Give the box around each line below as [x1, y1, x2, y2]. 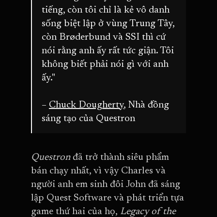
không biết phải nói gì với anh [42, 59, 169, 69]
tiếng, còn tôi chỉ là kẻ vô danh [42, 5, 170, 15]
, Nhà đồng [124, 100, 169, 110]
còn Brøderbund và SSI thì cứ [42, 32, 166, 42]
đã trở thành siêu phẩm [73, 152, 169, 162]
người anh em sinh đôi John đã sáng [31, 179, 180, 189]
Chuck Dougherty [49, 100, 124, 110]
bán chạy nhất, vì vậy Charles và [31, 166, 166, 176]
